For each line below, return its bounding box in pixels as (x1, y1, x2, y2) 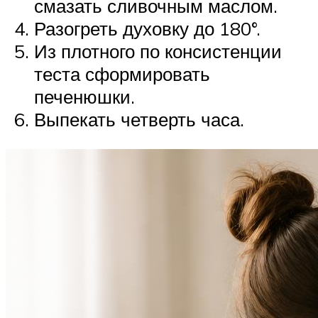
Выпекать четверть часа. (34, 108, 244, 131)
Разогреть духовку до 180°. (34, 17, 261, 40)
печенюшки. (34, 85, 135, 109)
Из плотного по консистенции (34, 40, 282, 63)
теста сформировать (34, 62, 210, 86)
